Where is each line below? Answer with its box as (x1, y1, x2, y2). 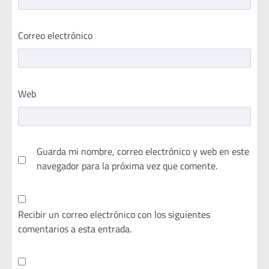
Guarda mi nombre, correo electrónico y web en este (37, 144, 249, 159)
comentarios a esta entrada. (18, 221, 131, 236)
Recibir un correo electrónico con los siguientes (18, 207, 210, 222)
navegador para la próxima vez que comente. (37, 158, 217, 173)
